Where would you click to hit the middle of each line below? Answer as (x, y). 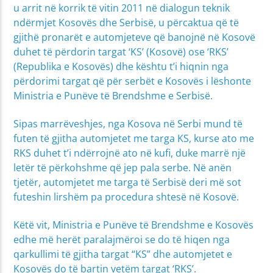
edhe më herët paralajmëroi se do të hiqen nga (122, 240)
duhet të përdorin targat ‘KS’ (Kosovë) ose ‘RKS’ (121, 51)
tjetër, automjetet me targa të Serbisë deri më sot (128, 183)
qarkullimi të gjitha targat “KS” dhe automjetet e (123, 254)
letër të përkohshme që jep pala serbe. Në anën (123, 168)
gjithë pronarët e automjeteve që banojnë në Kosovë (135, 37)
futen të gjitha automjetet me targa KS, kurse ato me (134, 139)
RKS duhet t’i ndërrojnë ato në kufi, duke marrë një (130, 153)
